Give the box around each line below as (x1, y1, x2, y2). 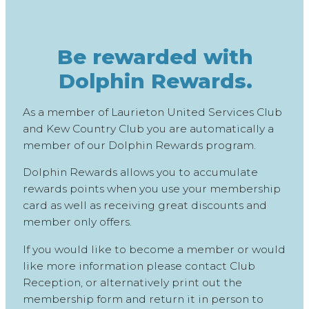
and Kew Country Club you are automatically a (22, 121, 274, 135)
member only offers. (22, 215, 132, 229)
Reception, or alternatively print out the (22, 275, 242, 289)
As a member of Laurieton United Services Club (22, 105, 282, 119)
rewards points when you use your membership (22, 182, 281, 196)
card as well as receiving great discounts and (22, 199, 267, 212)
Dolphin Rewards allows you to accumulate (22, 166, 258, 179)
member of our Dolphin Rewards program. (22, 138, 256, 152)
